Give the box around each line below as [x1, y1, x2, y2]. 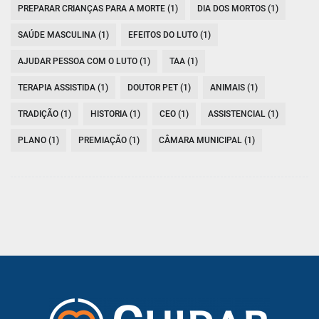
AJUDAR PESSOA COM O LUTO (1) [18, 56, 150, 67]
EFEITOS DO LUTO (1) [128, 30, 211, 41]
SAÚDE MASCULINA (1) [18, 30, 109, 41]
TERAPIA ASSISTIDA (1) [18, 83, 108, 93]
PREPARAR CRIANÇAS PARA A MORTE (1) [18, 4, 178, 14]
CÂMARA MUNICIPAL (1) [159, 135, 255, 146]
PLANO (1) [18, 135, 59, 146]
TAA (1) [169, 56, 198, 67]
